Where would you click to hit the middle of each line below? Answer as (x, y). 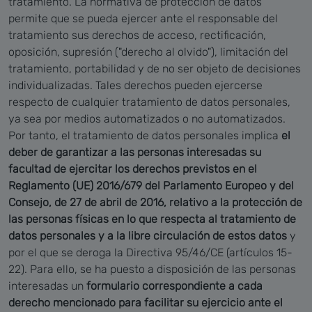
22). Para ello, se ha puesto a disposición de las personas (152, 269)
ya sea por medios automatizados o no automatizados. (147, 118)
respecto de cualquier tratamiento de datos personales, (149, 102)
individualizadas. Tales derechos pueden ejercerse (135, 85)
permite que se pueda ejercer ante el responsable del (143, 18)
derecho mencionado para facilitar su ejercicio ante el (146, 302)
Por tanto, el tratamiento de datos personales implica (145, 135)
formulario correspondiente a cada (174, 286)
